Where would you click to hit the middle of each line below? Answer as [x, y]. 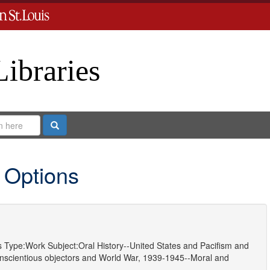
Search [72, 124]
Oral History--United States [129, 245]
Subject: [63, 245]
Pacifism [216, 245]
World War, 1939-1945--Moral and [164, 257]
